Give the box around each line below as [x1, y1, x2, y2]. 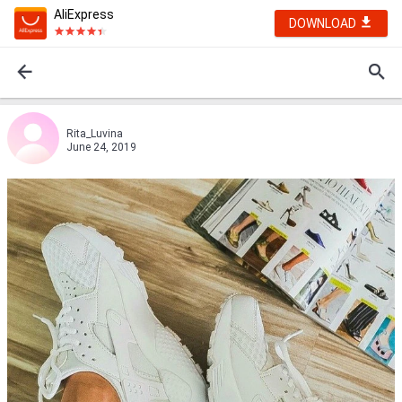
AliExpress [54, 7, 114, 22]
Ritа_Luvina [66, 127, 123, 140]
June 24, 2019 [66, 141, 136, 153]
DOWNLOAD [289, 16, 359, 31]
